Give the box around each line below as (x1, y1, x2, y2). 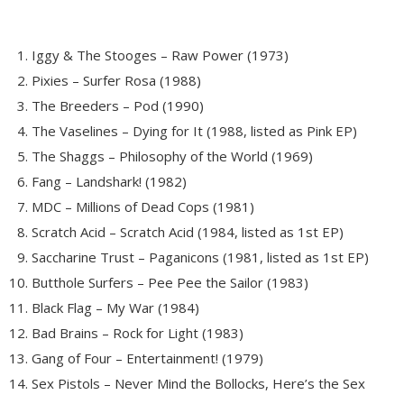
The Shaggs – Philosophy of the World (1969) (32, 146, 313, 165)
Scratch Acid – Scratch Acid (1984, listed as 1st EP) (32, 222, 344, 241)
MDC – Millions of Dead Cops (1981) (32, 197, 254, 216)
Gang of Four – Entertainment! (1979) (32, 348, 263, 367)
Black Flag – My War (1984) (32, 298, 199, 317)
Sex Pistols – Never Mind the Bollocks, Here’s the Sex (32, 373, 365, 392)
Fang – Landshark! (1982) (32, 171, 187, 190)
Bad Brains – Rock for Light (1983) (32, 323, 243, 342)
